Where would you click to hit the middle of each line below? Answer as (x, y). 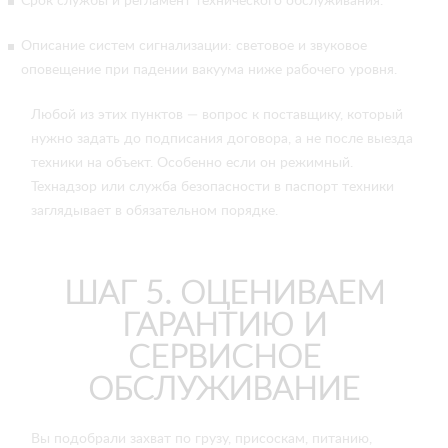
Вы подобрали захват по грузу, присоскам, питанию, (201, 439)
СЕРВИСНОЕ (224, 358)
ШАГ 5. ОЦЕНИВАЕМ (224, 294)
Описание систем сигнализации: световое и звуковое (194, 46)
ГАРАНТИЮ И (224, 326)
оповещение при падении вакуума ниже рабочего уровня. (209, 70)
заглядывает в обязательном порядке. (154, 211)
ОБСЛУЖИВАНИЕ (224, 390)
